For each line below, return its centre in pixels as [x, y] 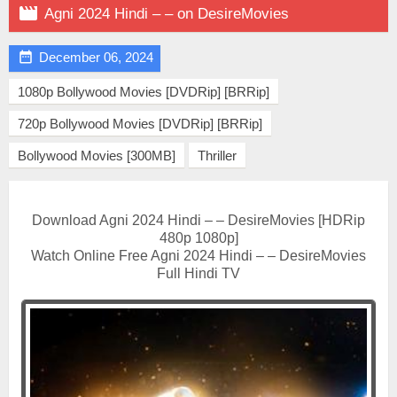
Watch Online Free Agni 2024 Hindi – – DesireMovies [198, 256]
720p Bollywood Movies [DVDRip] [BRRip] [140, 124]
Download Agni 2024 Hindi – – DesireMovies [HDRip [198, 220]
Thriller [217, 156]
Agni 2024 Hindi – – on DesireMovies [167, 14]
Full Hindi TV [198, 273]
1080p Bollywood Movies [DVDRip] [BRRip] [144, 92]
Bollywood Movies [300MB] [97, 156]
